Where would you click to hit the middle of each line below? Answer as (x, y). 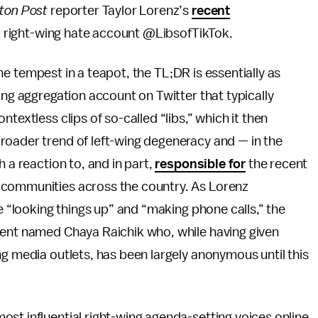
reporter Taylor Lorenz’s (120, 11)
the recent (277, 164)
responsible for (201, 164)
